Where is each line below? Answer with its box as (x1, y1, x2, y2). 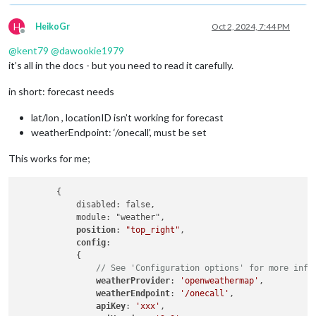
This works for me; (8, 152, 90, 164)
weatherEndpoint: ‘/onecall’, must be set (31, 126, 207, 138)
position (76, 225, 116, 235)
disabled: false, (17, 200, 156, 209)
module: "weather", (17, 212, 166, 222)
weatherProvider (96, 276, 171, 286)
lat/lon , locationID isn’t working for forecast (31, 111, 224, 123)
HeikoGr (35, 20, 70, 32)
